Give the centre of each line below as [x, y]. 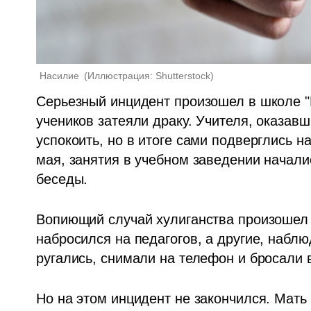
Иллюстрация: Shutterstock [149, 75]
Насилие [61, 75]
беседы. [64, 179]
